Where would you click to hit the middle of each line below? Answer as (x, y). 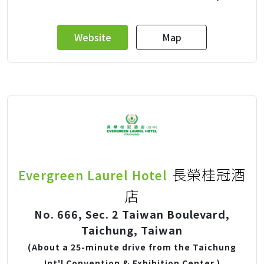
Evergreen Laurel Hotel (93, 175)
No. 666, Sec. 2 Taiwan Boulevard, (132, 214)
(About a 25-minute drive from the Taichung (132, 247)
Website (93, 37)
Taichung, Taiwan (132, 230)
